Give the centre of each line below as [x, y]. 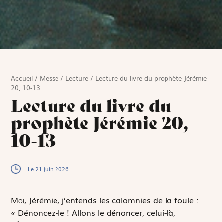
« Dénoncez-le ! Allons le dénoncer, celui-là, [93, 212]
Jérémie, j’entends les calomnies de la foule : [112, 200]
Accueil [22, 78]
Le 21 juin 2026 [49, 169]
